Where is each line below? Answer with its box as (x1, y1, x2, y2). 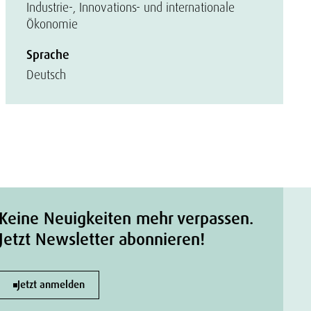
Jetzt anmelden (17, 278, 85, 292)
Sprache (26, 47, 69, 63)
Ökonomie (26, 16, 78, 32)
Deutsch (26, 67, 66, 83)
